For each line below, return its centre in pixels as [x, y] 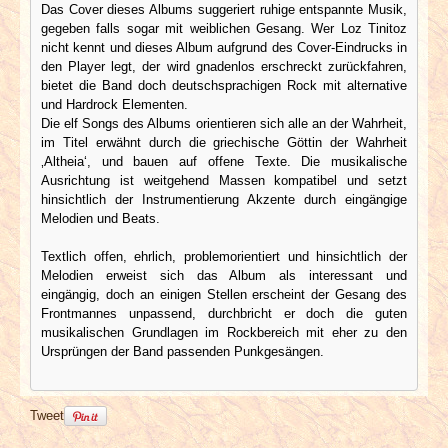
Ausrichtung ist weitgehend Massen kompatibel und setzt [224, 180]
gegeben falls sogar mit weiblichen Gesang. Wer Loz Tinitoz [224, 28]
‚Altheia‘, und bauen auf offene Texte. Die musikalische [224, 161]
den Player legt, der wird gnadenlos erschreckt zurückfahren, [224, 66]
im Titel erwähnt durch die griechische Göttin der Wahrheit [224, 142]
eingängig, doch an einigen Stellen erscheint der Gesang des [224, 294]
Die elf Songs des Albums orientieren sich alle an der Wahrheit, [224, 123]
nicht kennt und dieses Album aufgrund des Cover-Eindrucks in [224, 47]
